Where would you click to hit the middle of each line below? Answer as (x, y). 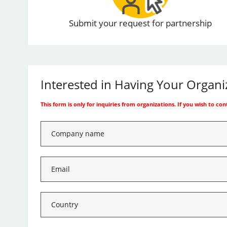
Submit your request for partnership (140, 23)
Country (55, 198)
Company (58, 127)
